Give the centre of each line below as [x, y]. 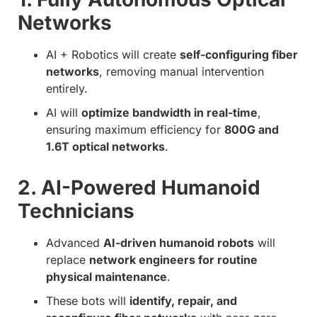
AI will [64, 112]
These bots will [88, 300]
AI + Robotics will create [113, 54]
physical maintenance [106, 276]
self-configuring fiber [239, 54]
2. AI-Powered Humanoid [139, 187]
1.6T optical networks [105, 146]
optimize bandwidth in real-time [169, 112]
